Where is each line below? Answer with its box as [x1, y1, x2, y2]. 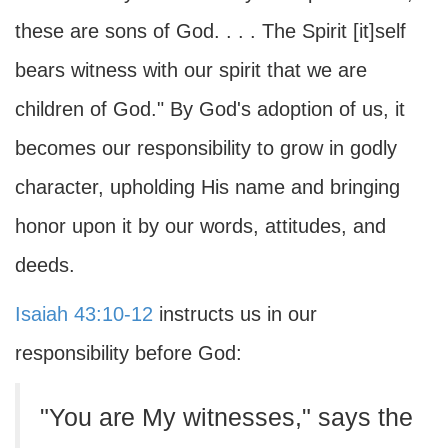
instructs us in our [153, 303, 317, 325]
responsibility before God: [15, 342, 242, 364]
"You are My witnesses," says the [40, 404, 413, 431]
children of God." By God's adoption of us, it [15, 98, 405, 120]
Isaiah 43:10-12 [15, 303, 153, 325]
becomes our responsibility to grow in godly [15, 137, 397, 159]
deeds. [15, 254, 75, 276]
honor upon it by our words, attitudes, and [15, 215, 386, 237]
